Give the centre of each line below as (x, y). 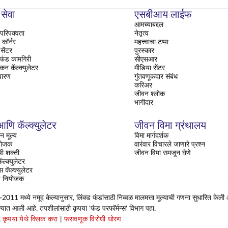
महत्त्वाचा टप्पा (151, 42)
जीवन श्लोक (150, 94)
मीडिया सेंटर (150, 68)
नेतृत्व (141, 33)
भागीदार (144, 103)
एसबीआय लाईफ (163, 15)
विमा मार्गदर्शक (151, 136)
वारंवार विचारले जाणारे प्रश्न (170, 144)
